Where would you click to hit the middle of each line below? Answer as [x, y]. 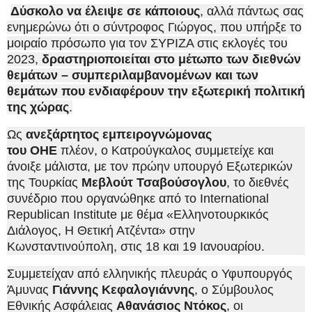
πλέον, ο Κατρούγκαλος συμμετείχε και [165, 151]
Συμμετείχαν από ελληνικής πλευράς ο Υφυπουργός [150, 274]
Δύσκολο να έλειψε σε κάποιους [105, 11]
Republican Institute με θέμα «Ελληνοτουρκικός [138, 215]
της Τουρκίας [44, 183]
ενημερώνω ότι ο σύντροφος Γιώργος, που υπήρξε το [154, 28]
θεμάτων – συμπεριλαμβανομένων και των [133, 76]
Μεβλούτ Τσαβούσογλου [154, 183]
